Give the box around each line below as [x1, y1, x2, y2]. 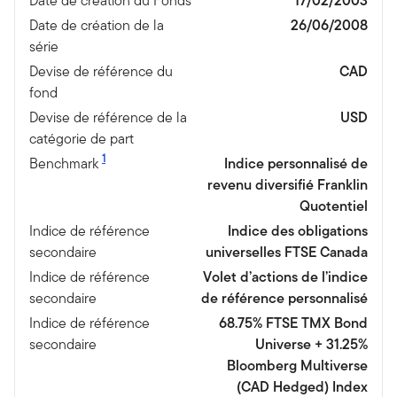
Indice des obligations [228, 220, 368, 241]
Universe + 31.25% [255, 333, 368, 354]
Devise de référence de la [29, 106, 187, 128]
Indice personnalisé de [224, 152, 368, 174]
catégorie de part [29, 128, 134, 149]
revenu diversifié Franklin [207, 174, 368, 195]
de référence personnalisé [201, 287, 368, 308]
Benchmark [29, 152, 98, 174]
